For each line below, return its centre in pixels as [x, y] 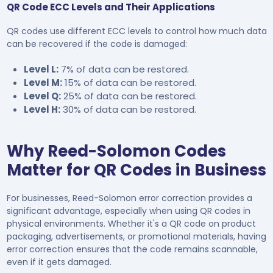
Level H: [42, 109]
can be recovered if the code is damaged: [97, 44]
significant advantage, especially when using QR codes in [128, 211]
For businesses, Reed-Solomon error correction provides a [129, 198]
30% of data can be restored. [128, 109]
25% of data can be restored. [129, 96]
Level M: [43, 82]
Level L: [41, 69]
